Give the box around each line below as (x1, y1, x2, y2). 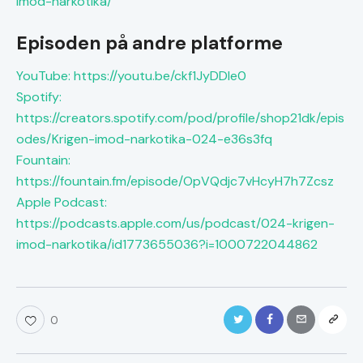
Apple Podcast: (16, 194, 107, 211)
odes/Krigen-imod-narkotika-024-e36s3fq (16, 130, 272, 148)
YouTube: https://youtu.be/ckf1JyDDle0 (16, 67, 246, 85)
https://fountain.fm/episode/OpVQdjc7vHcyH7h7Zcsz (16, 173, 334, 190)
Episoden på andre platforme (16, 31, 283, 56)
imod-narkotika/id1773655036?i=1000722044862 (16, 236, 318, 254)
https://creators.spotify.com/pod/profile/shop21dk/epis (16, 109, 344, 127)
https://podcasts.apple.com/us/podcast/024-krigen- (16, 215, 335, 233)
